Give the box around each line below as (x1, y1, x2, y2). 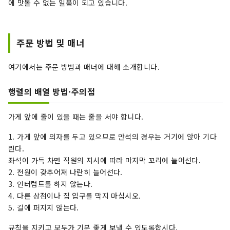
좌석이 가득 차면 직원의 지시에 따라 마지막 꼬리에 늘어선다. (8, 155, 201, 166)
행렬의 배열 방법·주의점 (8, 85, 95, 98)
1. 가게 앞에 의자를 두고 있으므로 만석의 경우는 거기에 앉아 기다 (8, 131, 217, 142)
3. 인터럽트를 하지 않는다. (8, 179, 93, 189)
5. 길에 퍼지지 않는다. (8, 202, 79, 213)
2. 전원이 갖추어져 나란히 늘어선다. (8, 167, 123, 178)
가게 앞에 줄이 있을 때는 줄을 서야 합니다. (8, 111, 144, 122)
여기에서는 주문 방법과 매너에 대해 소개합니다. (8, 62, 160, 72)
